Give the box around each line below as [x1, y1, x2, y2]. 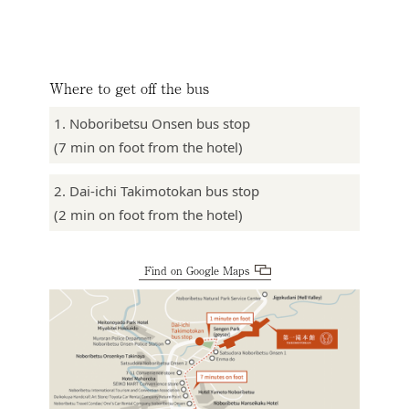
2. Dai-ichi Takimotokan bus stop [54, 182, 259, 201]
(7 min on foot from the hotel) [54, 138, 243, 157]
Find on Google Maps [143, 262, 249, 279]
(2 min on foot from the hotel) [54, 205, 243, 225]
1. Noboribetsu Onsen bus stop [54, 114, 250, 133]
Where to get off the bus [49, 77, 209, 100]
